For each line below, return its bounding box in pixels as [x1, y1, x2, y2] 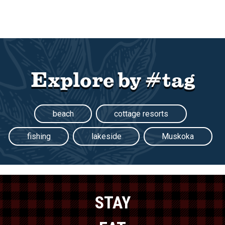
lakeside [91, 132, 122, 142]
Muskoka [162, 132, 194, 142]
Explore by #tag [30, 66, 195, 91]
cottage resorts [114, 109, 169, 119]
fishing [27, 132, 51, 142]
